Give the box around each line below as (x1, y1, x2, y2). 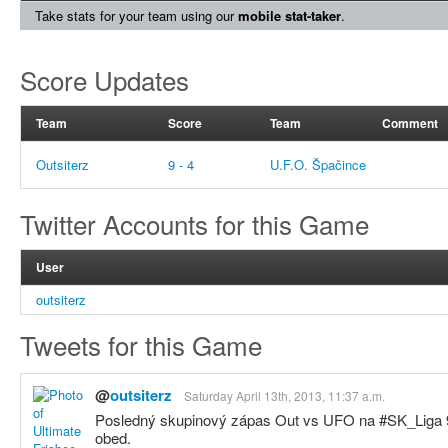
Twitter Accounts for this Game (20, 205, 369, 242)
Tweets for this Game (20, 326, 262, 363)
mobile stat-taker (238, 6, 341, 25)
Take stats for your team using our (35, 6, 238, 25)
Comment (382, 114, 438, 132)
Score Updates (20, 61, 189, 98)
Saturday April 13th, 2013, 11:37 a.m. (184, 387, 385, 404)
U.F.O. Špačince (270, 155, 366, 174)
